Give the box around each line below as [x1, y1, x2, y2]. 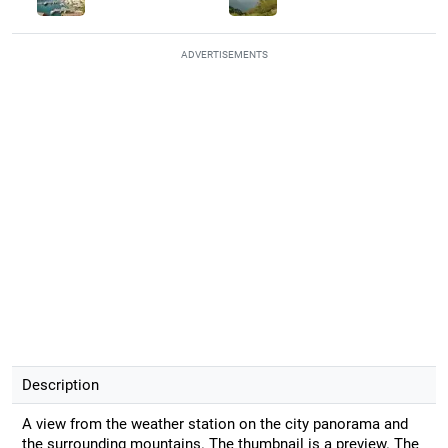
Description [21, 375, 99, 394]
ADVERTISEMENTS [180, 48, 268, 60]
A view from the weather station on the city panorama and [21, 414, 408, 433]
